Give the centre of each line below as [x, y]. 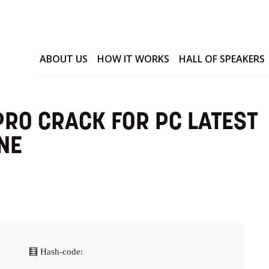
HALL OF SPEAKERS [222, 59]
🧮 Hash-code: [56, 252]
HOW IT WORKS [134, 59]
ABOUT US [64, 59]
